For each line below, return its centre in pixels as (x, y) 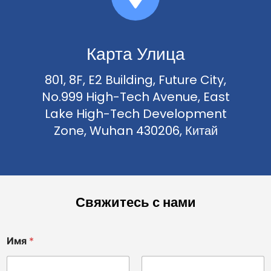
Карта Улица (135, 54)
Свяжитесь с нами (135, 203)
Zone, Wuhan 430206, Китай (135, 130)
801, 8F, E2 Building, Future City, (135, 80)
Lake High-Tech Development (135, 113)
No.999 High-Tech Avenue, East (135, 96)
